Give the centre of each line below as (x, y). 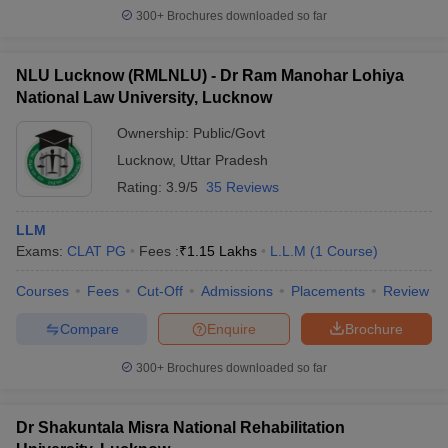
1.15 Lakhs (222, 251)
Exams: (41, 251)
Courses (42, 291)
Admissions (237, 291)
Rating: (141, 187)
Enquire (231, 328)
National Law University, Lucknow (144, 97)
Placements (328, 291)
